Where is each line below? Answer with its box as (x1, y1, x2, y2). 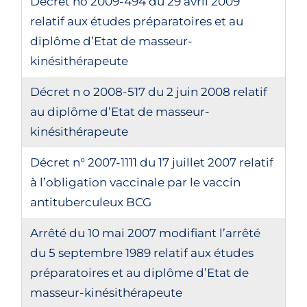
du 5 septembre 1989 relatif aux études (30, 246, 254, 260)
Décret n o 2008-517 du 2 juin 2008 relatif (30, 85, 268, 99)
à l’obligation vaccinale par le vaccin (30, 175, 241, 189)
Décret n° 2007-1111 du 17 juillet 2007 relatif (30, 156, 274, 169)
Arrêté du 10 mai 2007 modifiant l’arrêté (30, 226, 261, 240)
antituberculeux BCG (30, 195, 152, 209)
